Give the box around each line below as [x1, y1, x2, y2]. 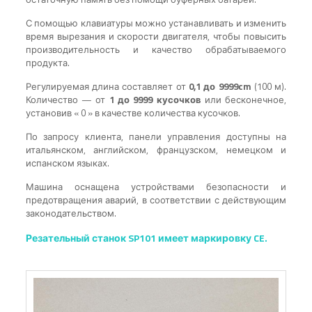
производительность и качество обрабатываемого [25, 42, 287, 57]
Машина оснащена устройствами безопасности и [25, 180, 287, 194]
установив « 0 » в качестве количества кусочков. [25, 106, 240, 120]
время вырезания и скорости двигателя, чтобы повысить [25, 29, 287, 44]
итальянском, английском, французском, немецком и [25, 143, 287, 157]
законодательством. [25, 206, 116, 221]
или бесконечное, [201, 93, 287, 107]
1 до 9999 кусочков [109, 93, 201, 107]
